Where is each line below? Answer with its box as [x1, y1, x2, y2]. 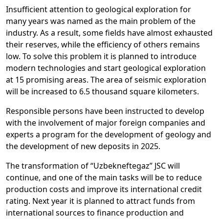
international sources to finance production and [6, 207, 184, 218]
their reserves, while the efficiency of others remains [6, 39, 200, 50]
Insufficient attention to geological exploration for [6, 4, 191, 15]
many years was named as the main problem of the [6, 16, 196, 26]
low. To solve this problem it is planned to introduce [6, 51, 197, 62]
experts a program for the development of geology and [6, 129, 211, 140]
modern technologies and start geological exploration [6, 63, 206, 73]
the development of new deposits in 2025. [6, 141, 160, 152]
